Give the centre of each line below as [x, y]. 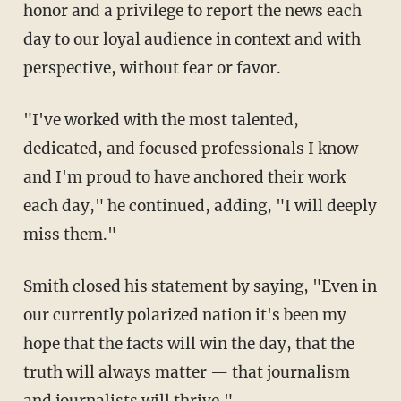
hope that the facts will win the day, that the [188, 344]
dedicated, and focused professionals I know [190, 149]
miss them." [69, 235]
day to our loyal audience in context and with [192, 40]
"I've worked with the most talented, [33, 120]
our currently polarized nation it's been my [184, 316]
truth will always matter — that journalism [186, 373]
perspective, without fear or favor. [152, 68]
